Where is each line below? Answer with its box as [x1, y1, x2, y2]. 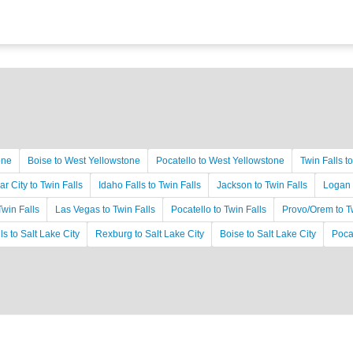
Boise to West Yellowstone [28, 155, 140, 166]
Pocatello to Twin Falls [171, 204, 266, 215]
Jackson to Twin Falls [217, 180, 307, 191]
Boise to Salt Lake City [220, 229, 316, 240]
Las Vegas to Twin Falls [55, 204, 155, 215]
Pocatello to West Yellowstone [156, 155, 284, 166]
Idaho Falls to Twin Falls [98, 180, 201, 191]
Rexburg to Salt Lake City [95, 229, 204, 240]
